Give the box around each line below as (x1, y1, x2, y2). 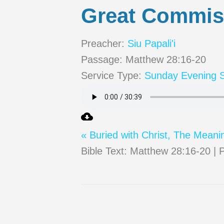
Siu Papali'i (127, 38, 175, 49)
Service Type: (81, 70, 141, 81)
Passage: (81, 54, 122, 65)
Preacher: (81, 38, 124, 49)
